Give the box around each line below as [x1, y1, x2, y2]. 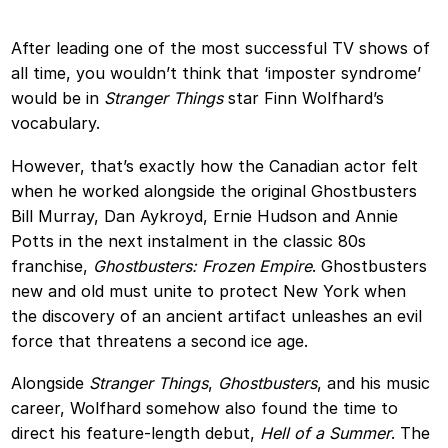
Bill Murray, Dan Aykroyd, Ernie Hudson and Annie [11, 205, 399, 226]
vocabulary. [11, 112, 101, 133]
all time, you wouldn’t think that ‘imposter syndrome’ [11, 62, 422, 83]
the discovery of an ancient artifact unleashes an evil [11, 305, 423, 326]
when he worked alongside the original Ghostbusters [11, 180, 418, 201]
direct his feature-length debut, [11, 423, 261, 444]
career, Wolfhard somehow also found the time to [11, 398, 399, 419]
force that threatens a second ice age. [11, 330, 309, 351]
